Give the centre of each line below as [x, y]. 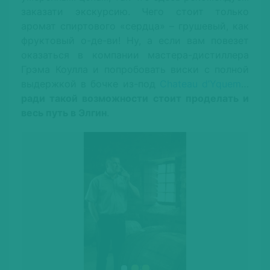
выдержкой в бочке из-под [90, 84]
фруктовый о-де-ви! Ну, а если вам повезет [135, 41]
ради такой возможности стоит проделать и [135, 99]
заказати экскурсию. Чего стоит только [135, 12]
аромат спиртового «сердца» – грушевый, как [135, 26]
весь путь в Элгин [64, 113]
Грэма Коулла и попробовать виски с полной [135, 70]
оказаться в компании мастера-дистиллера [135, 55]
